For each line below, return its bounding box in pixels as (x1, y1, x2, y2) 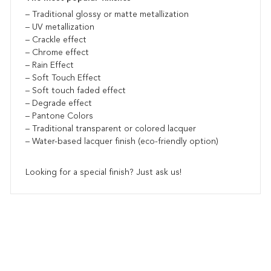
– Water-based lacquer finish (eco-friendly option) (25, 137, 219, 146)
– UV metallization (25, 23, 95, 31)
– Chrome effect (25, 48, 90, 57)
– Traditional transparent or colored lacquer (25, 125, 197, 133)
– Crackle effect (25, 36, 87, 44)
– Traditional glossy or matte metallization (25, 10, 189, 19)
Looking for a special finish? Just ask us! (25, 168, 182, 177)
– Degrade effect (25, 99, 93, 108)
